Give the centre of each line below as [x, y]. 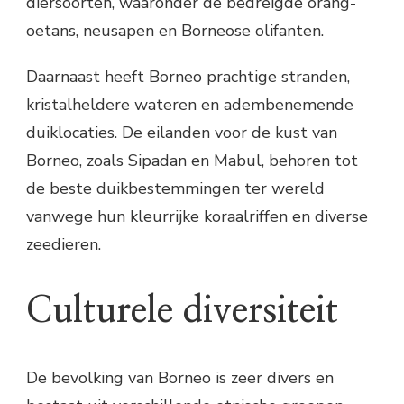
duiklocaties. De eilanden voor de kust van [182, 133]
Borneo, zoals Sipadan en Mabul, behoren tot [192, 161]
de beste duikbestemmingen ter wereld [175, 189]
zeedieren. [64, 245]
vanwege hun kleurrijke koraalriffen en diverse [197, 217]
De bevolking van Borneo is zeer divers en [180, 377]
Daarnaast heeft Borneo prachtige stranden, [188, 77]
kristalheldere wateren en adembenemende [190, 105]
